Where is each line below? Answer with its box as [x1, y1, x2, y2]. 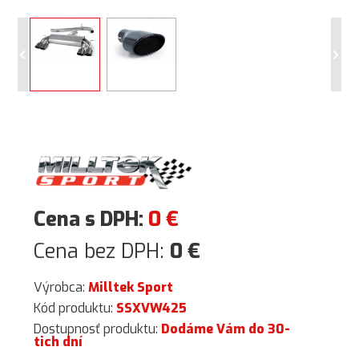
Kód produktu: [34, 300, 117, 317]
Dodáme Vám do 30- [161, 321, 291, 337]
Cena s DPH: [34, 206, 149, 232]
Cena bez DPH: [34, 238, 171, 264]
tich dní [34, 333, 83, 350]
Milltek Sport [88, 279, 174, 296]
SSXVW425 [116, 300, 188, 317]
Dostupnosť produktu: [34, 321, 162, 337]
